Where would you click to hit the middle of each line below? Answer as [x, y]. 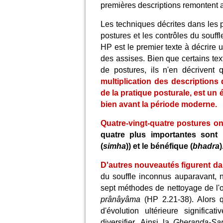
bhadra [206, 146]
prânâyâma [120, 199]
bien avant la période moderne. [159, 104]
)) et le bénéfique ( [159, 146]
